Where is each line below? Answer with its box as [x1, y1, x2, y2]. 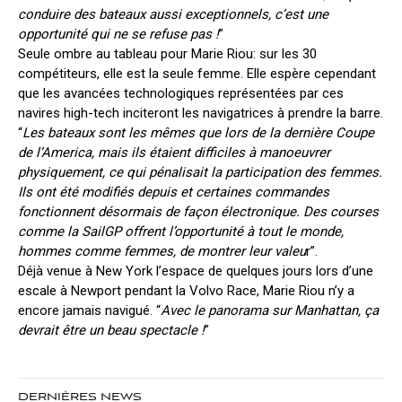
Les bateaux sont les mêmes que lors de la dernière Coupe [22, 124, 374, 141]
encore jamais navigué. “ [18, 301, 161, 319]
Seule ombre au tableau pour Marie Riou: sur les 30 [18, 45, 317, 62]
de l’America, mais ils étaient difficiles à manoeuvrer [18, 144, 330, 161]
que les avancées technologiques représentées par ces [18, 84, 344, 101]
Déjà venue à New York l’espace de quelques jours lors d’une [18, 262, 373, 279]
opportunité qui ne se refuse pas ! [18, 25, 219, 42]
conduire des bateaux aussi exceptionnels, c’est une [18, 5, 328, 22]
